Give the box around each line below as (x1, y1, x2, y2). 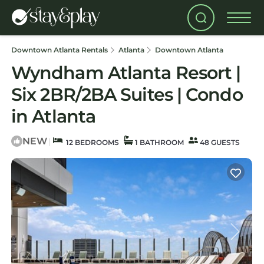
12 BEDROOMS (62, 138, 119, 147)
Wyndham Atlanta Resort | (11, 62, 241, 84)
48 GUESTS (198, 138, 240, 147)
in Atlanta (11, 105, 95, 127)
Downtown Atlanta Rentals (11, 45, 110, 54)
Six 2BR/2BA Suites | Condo (11, 84, 243, 105)
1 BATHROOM (133, 138, 184, 147)
